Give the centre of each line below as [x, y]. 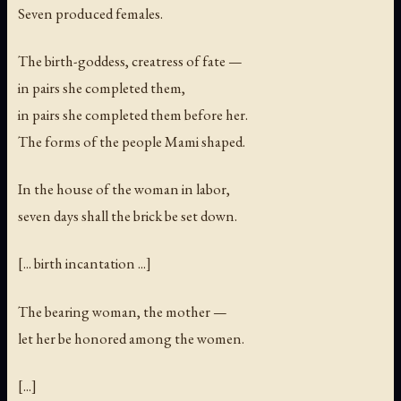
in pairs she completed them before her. [133, 115]
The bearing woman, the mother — [123, 311]
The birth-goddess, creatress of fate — [130, 61]
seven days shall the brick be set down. [128, 216]
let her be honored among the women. [131, 338]
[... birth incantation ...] [85, 264]
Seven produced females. [90, 14]
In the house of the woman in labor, [124, 189]
